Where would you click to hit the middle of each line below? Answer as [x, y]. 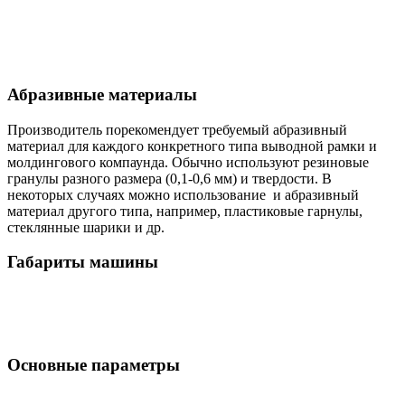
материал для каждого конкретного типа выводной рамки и [192, 146]
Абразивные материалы [102, 94]
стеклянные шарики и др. [86, 227]
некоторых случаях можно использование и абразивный [183, 194]
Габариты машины [83, 262]
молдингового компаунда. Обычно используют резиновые [188, 162]
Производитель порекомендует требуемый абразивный [177, 129]
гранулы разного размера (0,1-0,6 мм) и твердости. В [170, 178]
